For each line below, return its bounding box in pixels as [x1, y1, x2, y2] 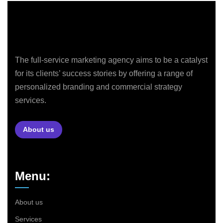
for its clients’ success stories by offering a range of [15, 69, 193, 78]
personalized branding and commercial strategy [15, 82, 182, 91]
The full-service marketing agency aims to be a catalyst [15, 55, 208, 64]
